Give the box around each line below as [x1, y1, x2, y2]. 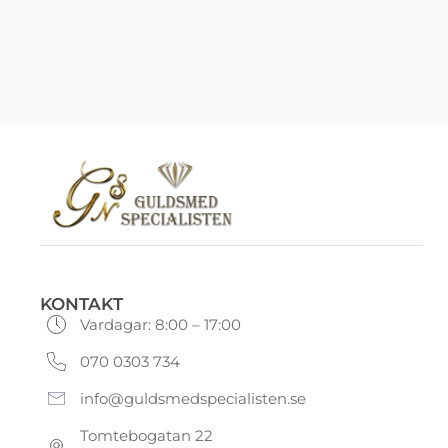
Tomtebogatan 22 [79, 426, 213, 446]
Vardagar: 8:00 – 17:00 [79, 315, 241, 335]
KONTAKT [40, 294, 123, 315]
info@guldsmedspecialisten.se [79, 389, 306, 409]
